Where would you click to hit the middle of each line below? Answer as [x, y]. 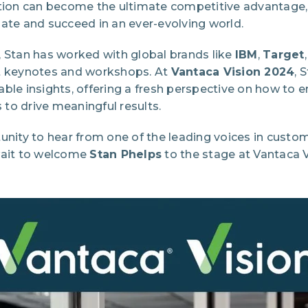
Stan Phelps [125, 155]
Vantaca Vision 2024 [233, 72]
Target [284, 55]
